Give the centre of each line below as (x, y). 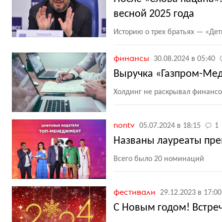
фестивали (136, 192)
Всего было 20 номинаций (159, 159)
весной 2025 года (154, 14)
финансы (132, 58)
